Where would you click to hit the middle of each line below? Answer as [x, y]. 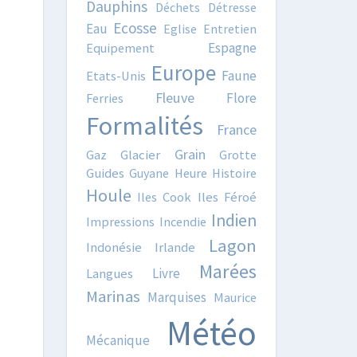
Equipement [120, 48]
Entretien [230, 29]
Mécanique [118, 340]
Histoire [234, 173]
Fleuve [175, 98]
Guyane [149, 173]
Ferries [104, 98]
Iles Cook [164, 197]
